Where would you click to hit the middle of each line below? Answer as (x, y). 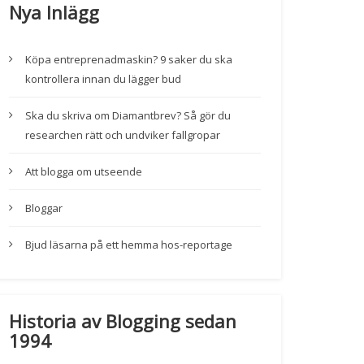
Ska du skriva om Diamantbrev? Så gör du (128, 116)
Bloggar (44, 208)
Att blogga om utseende (84, 172)
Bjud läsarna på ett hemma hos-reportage (129, 245)
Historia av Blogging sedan (123, 321)
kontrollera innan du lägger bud (103, 79)
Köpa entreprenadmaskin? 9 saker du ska (129, 60)
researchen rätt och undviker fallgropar (123, 135)
